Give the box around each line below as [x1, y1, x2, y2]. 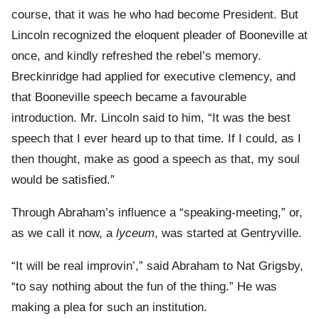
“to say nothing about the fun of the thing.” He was [11, 280, 277, 294]
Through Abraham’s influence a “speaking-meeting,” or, [11, 206, 303, 220]
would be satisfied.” [11, 173, 115, 187]
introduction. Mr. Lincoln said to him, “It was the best [11, 111, 291, 125]
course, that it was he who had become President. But [11, 8, 298, 22]
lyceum [116, 226, 155, 241]
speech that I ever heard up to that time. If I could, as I [11, 132, 301, 146]
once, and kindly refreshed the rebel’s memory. [11, 49, 261, 63]
